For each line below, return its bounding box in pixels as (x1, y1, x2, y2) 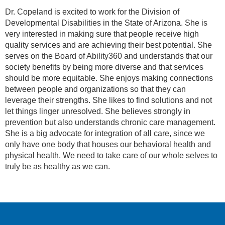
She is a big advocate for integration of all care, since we (5, 129, 205, 138)
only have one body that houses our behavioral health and (5, 140, 211, 149)
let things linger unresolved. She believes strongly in (5, 106, 190, 116)
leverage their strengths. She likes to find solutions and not (5, 95, 212, 104)
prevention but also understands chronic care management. (5, 118, 215, 127)
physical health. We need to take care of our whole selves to (5, 151, 217, 160)
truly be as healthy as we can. (5, 162, 112, 171)
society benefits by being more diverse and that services (5, 62, 203, 71)
